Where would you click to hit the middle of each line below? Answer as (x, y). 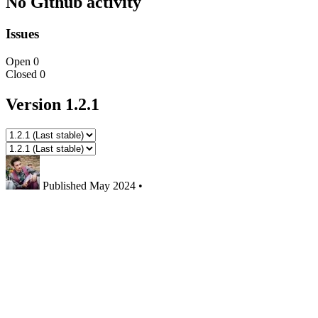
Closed (21, 74)
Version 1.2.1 (53, 104)
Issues (22, 34)
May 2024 (114, 185)
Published (65, 185)
